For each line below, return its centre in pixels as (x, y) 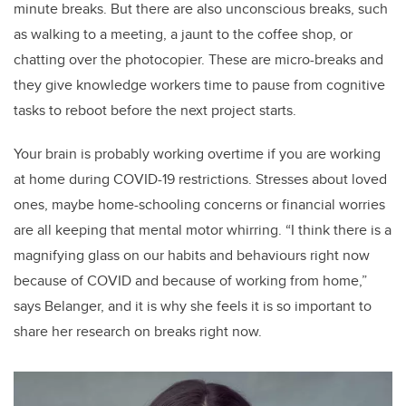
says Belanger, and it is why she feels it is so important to (193, 306)
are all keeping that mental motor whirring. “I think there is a (203, 230)
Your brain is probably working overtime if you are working (197, 154)
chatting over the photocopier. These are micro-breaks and (198, 60)
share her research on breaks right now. (140, 332)
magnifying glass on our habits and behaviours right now (192, 256)
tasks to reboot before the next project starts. (157, 111)
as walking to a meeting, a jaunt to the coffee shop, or (183, 34)
